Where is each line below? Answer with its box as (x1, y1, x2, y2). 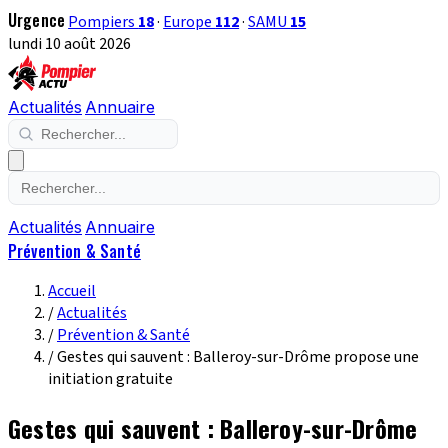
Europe (163, 11, 216, 33)
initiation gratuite (48, 368, 173, 390)
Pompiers (68, 11, 139, 33)
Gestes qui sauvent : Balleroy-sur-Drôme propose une (57, 346, 419, 368)
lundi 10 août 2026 (8, 33, 131, 55)
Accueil (48, 280, 96, 302)
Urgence (8, 8, 66, 32)
